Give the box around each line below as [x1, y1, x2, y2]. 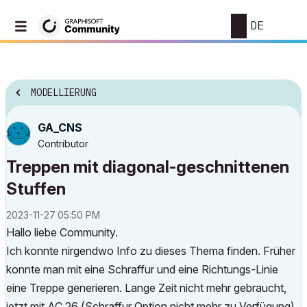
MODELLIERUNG [31, 86, 97, 99]
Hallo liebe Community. [6, 225, 121, 239]
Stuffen [6, 179, 66, 199]
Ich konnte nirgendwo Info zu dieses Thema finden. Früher [6, 244, 295, 258]
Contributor [38, 138, 88, 149]
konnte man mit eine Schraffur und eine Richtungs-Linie [6, 262, 278, 276]
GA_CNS [38, 121, 82, 134]
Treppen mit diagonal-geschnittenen [6, 157, 289, 177]
